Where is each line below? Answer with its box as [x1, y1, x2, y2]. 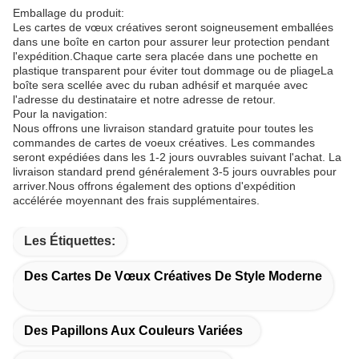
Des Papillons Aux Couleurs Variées [24, 324, 243, 337]
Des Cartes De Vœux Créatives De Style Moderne [24, 269, 322, 283]
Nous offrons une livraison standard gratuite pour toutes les [13, 122, 313, 135]
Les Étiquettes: [24, 234, 115, 248]
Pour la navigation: [13, 107, 107, 120]
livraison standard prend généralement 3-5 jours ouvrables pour [13, 165, 337, 178]
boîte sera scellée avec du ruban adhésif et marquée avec [13, 79, 308, 91]
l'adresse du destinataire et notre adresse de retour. [13, 93, 276, 106]
